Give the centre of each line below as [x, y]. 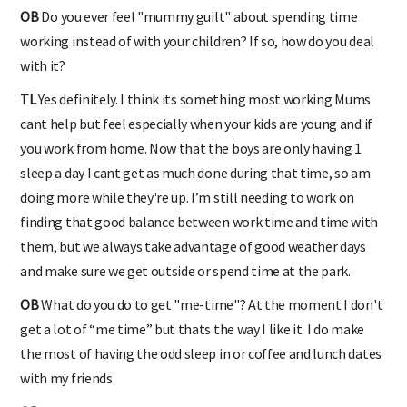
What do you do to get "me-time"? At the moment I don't [211, 304]
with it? [43, 65]
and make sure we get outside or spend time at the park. [185, 270]
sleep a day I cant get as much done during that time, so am [195, 172]
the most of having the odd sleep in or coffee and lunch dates [201, 353]
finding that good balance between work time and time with [199, 221]
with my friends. [68, 377]
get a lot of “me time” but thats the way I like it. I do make [192, 328]
